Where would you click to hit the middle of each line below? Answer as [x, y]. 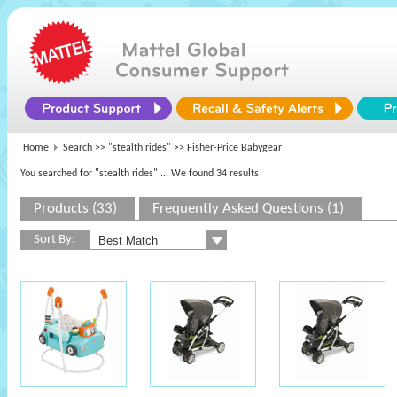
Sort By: [54, 240]
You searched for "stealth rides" [89, 174]
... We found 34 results [210, 174]
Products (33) [75, 209]
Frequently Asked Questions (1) [248, 209]
